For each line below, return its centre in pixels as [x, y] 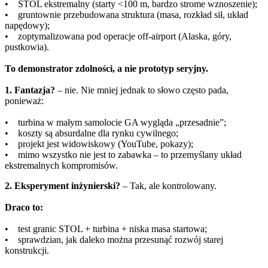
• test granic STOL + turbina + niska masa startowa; [106, 229]
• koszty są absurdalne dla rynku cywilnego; [92, 133]
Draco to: [24, 208]
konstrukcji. [27, 251]
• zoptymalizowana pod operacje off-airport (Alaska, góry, [118, 36]
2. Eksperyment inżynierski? [63, 186]
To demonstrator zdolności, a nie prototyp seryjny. [106, 69]
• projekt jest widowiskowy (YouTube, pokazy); [99, 144]
